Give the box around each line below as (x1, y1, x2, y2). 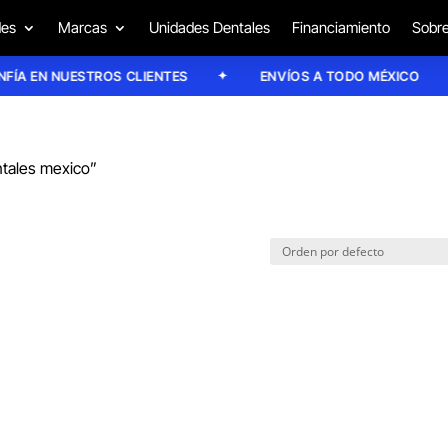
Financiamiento (291, 18, 390, 37)
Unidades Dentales (148, 18, 270, 37)
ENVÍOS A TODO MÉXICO (238, 67, 398, 84)
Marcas (57, 18, 107, 37)
